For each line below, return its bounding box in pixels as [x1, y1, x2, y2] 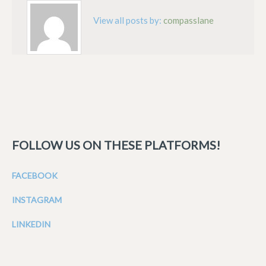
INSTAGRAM [12, 195, 62, 205]
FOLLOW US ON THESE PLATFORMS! [12, 138, 220, 153]
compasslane [163, 14, 214, 26]
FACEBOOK [12, 170, 58, 181]
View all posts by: [93, 14, 163, 26]
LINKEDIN [12, 219, 50, 230]
